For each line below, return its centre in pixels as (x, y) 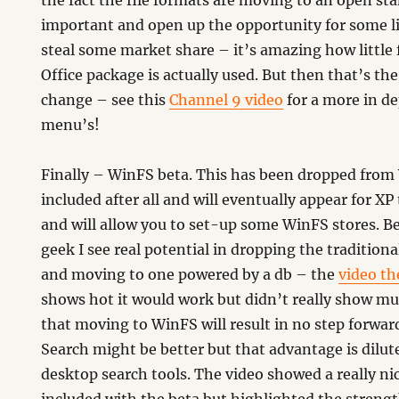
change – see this (106, 100)
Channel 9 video (227, 100)
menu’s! (71, 125)
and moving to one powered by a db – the (190, 274)
